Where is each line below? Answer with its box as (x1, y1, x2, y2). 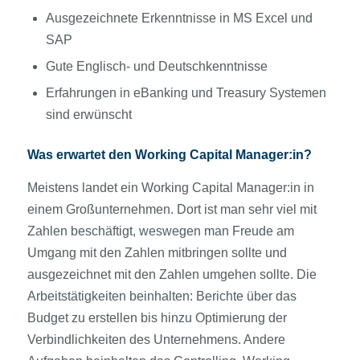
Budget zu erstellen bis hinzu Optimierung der (27, 310, 287, 325)
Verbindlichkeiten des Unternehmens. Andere (27, 332, 285, 346)
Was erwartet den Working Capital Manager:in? (27, 148, 312, 162)
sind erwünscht (45, 108, 132, 122)
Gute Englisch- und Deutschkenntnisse (45, 59, 268, 74)
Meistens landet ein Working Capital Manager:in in (27, 180, 314, 194)
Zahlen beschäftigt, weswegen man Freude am (27, 223, 294, 238)
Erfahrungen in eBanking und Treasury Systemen (45, 86, 326, 100)
